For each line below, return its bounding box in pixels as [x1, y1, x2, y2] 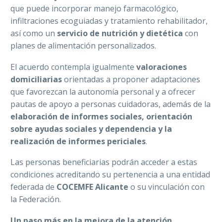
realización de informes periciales [10, 135, 146, 147]
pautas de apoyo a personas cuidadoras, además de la [10, 98, 211, 110]
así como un [10, 28, 57, 39]
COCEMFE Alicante [56, 181, 128, 193]
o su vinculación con [128, 181, 205, 193]
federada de [10, 181, 56, 193]
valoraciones [136, 61, 187, 72]
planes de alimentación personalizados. [10, 40, 156, 52]
